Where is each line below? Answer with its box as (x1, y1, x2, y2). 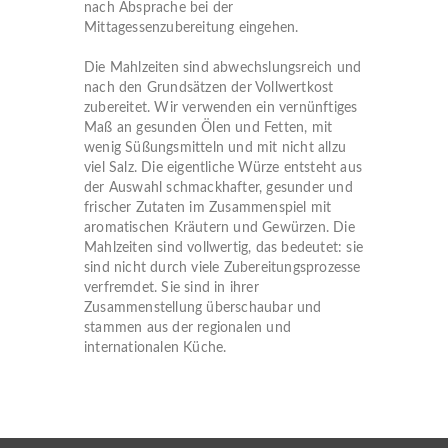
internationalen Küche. (84, 341, 227, 355)
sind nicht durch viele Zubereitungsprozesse (84, 261, 361, 275)
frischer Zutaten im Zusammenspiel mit (84, 201, 332, 215)
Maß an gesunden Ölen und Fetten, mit (84, 121, 333, 135)
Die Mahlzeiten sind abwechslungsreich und (84, 61, 362, 75)
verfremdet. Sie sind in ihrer (84, 281, 259, 295)
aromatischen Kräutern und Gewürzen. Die (84, 221, 355, 235)
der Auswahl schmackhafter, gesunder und (84, 181, 353, 195)
